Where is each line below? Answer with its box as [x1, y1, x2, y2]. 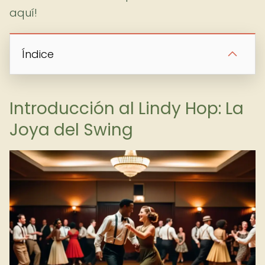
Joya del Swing [9, 118, 133, 141]
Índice [22, 47, 54, 62]
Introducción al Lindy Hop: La [9, 97, 244, 120]
